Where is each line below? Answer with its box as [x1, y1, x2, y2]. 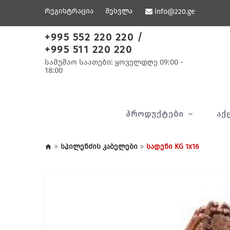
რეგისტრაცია [45, 7, 93, 15]
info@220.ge [155, 7, 195, 16]
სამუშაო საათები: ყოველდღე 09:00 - [45, 57, 183, 67]
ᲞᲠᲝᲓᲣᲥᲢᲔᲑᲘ [125, 109, 186, 119]
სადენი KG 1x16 [146, 142, 199, 151]
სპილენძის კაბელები [61, 142, 138, 151]
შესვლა [105, 7, 132, 15]
